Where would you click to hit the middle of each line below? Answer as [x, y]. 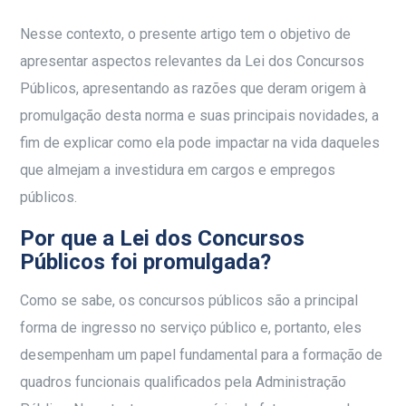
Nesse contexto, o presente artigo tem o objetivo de [186, 34]
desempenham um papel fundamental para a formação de [202, 355]
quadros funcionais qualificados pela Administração [184, 382]
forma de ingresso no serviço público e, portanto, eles [191, 328]
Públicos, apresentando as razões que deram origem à [193, 89]
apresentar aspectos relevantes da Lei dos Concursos [193, 62]
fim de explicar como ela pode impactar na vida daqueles [200, 143]
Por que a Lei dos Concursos [163, 239]
